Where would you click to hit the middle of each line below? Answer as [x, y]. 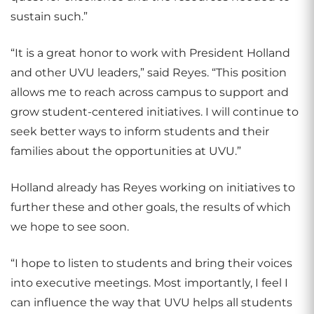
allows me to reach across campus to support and [150, 92]
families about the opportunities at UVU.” [126, 151]
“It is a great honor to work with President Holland [150, 53]
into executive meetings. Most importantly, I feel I [149, 283]
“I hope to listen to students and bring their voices [151, 263]
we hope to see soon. [70, 227]
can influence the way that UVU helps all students [151, 302]
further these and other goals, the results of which [151, 207]
